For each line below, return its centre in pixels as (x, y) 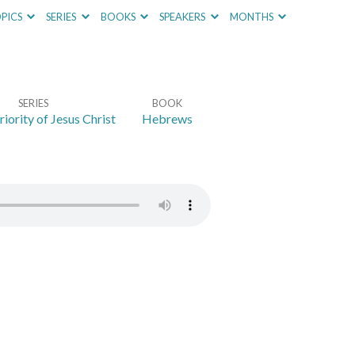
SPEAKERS (183, 17)
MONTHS (252, 17)
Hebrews (167, 118)
